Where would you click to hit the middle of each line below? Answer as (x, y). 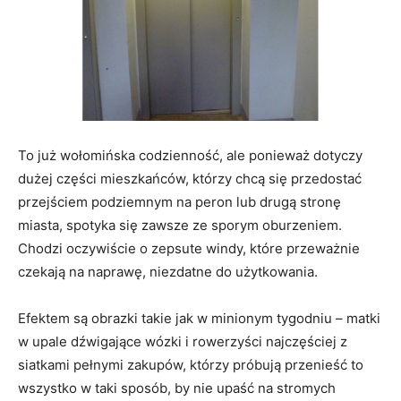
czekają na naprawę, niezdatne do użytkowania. (168, 271)
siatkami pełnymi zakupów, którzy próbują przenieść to (191, 364)
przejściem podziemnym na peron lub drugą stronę (179, 201)
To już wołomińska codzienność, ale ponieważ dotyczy (190, 155)
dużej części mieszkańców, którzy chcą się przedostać (190, 178)
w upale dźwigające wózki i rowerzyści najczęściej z (183, 341)
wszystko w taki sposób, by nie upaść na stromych (177, 388)
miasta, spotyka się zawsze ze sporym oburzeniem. (180, 225)
